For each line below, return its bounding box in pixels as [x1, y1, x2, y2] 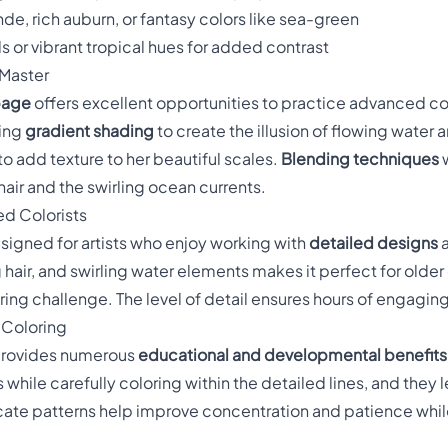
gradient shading [25, 121, 154, 142]
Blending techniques [281, 149, 439, 170]
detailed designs [309, 233, 438, 254]
